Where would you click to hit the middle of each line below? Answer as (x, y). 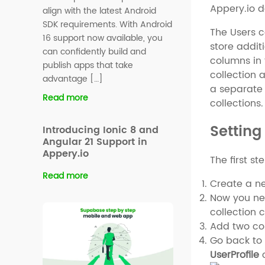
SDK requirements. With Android (107, 25)
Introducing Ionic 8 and (101, 130)
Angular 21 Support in (95, 142)
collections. (237, 103)
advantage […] (73, 79)
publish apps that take (88, 66)
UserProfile (235, 255)
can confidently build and (94, 52)
